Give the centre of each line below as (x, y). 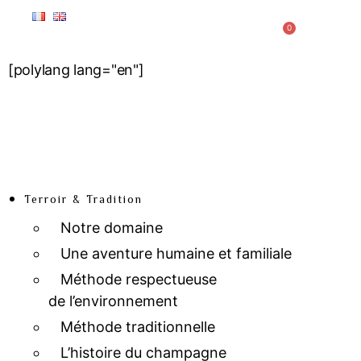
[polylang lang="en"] (76, 70)
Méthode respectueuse (139, 279)
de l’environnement (113, 301)
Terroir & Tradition (83, 199)
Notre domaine (112, 228)
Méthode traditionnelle (138, 327)
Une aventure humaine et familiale (176, 253)
